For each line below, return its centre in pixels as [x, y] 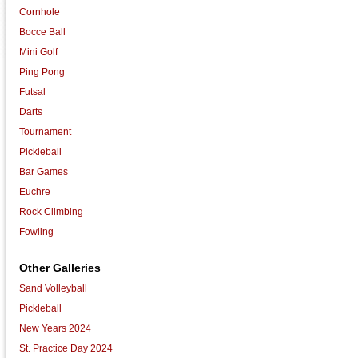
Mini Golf [39, 52]
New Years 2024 [56, 328]
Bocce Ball [43, 32]
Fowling [37, 231]
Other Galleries [60, 267]
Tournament [46, 131]
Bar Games [44, 171]
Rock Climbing [52, 211]
